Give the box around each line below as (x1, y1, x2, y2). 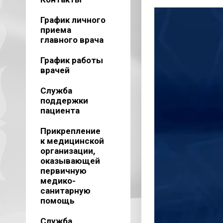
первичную (40, 166, 87, 176)
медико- (40, 176, 76, 186)
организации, (40, 146, 95, 156)
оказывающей (40, 156, 100, 166)
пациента (40, 106, 80, 115)
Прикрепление (40, 126, 101, 136)
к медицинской (40, 136, 104, 146)
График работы (40, 55, 103, 65)
